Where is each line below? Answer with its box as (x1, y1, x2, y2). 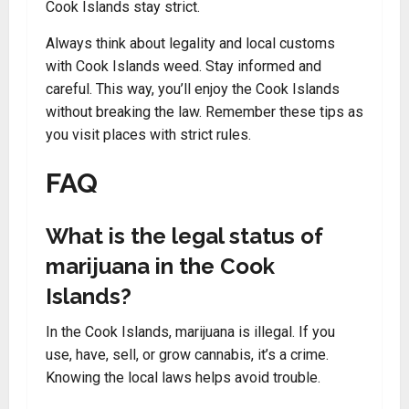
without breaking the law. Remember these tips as (46, 103, 363, 121)
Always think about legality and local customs (46, 35, 335, 52)
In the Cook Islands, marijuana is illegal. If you (46, 323, 335, 341)
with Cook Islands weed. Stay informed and (46, 58, 321, 75)
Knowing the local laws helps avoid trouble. (46, 369, 320, 386)
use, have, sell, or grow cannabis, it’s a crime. (46, 346, 329, 363)
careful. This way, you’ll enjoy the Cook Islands (46, 80, 340, 98)
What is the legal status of (46, 223, 323, 249)
